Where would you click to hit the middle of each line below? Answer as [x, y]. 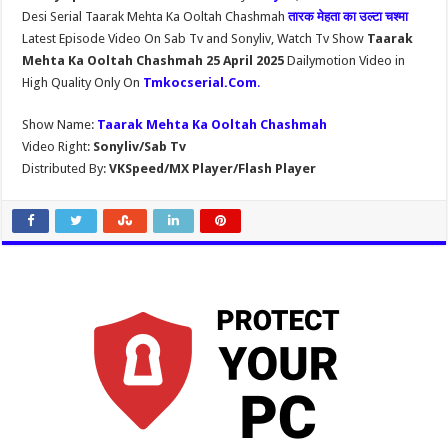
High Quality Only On [83, 82]
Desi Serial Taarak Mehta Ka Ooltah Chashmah [155, 16]
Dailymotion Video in [346, 60]
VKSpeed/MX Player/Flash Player [211, 168]
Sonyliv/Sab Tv [140, 146]
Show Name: [60, 124]
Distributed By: [64, 168]
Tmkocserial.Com [200, 82]
